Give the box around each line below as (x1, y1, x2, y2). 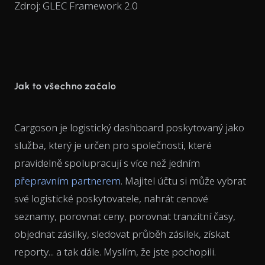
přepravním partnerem (14, 174, 121, 188)
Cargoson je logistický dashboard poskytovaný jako (14, 121, 244, 135)
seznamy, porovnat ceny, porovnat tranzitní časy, (14, 209, 235, 224)
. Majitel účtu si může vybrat (121, 174, 246, 188)
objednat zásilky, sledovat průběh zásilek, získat (14, 227, 230, 241)
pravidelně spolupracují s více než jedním (14, 156, 200, 170)
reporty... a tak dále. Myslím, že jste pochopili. (14, 245, 216, 259)
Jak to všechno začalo (14, 80, 117, 92)
